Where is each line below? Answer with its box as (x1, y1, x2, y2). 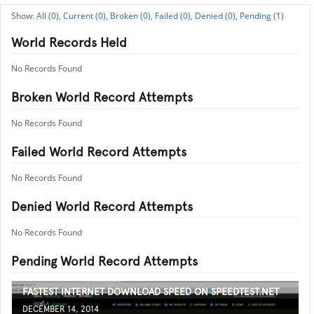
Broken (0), (110, 10, 153, 22)
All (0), (36, 10, 61, 22)
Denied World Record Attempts (11, 199, 193, 214)
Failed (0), (155, 10, 193, 22)
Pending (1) (240, 10, 284, 22)
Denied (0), (195, 10, 238, 22)
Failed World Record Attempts (11, 144, 186, 159)
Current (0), (63, 10, 108, 22)
